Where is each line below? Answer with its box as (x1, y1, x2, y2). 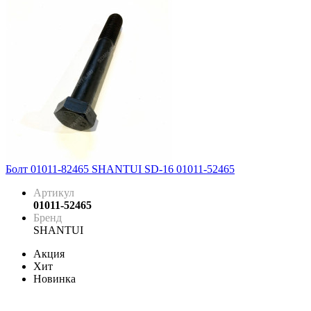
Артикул (33, 187, 74, 199)
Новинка (33, 273, 76, 285)
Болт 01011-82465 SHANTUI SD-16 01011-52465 (6, 163, 235, 176)
